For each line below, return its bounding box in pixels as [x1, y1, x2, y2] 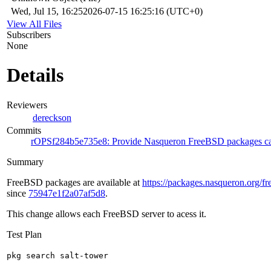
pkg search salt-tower [7, 250, 108, 260]
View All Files [7, 18, 62, 29]
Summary [7, 156, 44, 167]
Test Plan [7, 229, 42, 240]
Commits [7, 125, 41, 135]
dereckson [33, 112, 71, 123]
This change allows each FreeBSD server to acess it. [7, 208, 206, 219]
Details [7, 64, 64, 87]
